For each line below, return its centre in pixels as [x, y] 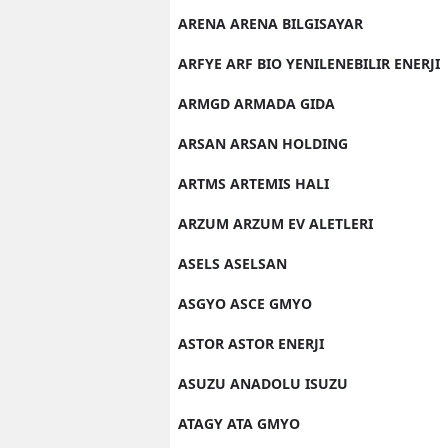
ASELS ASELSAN [232, 263]
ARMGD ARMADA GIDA [256, 103]
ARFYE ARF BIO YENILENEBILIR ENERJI [309, 63]
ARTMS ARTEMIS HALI [253, 183]
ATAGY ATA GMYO [239, 423]
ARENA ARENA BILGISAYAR [270, 23]
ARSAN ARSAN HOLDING [263, 143]
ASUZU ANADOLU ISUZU [263, 383]
